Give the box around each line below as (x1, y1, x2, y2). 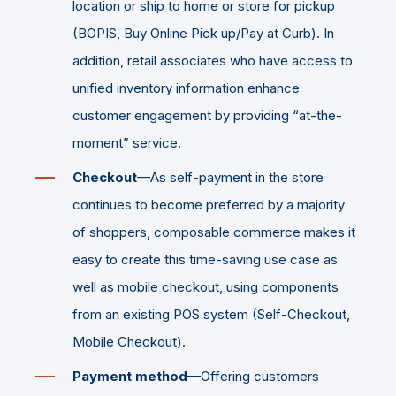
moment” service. (72, 133, 181, 151)
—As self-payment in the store (137, 168, 324, 186)
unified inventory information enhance (72, 79, 300, 96)
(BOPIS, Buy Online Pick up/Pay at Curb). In (72, 24, 334, 42)
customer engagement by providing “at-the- (72, 106, 342, 124)
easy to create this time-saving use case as (72, 250, 338, 268)
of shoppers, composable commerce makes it (72, 223, 355, 240)
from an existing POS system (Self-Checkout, (72, 305, 350, 323)
